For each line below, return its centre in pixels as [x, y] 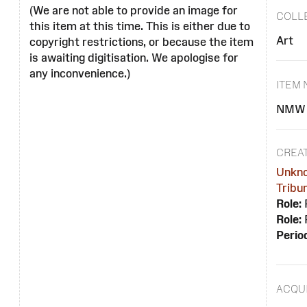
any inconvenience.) [80, 74]
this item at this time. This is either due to [140, 26]
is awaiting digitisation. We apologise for [134, 58]
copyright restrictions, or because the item [142, 42]
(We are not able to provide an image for [134, 11]
